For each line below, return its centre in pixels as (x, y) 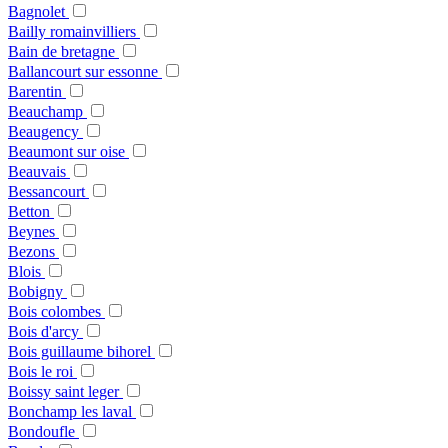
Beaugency (45, 132)
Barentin (37, 92)
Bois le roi (42, 372)
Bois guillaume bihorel (81, 352)
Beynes (33, 232)
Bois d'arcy (45, 332)
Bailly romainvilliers (74, 32)
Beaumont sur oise (68, 152)
